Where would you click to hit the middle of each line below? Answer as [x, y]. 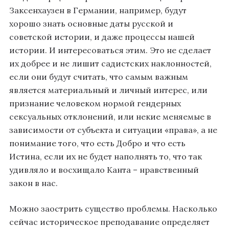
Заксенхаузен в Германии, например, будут [98, 10]
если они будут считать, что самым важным [99, 77]
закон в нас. [33, 183]
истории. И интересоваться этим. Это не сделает [110, 50]
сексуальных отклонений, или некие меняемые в [110, 117]
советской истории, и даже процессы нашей [102, 37]
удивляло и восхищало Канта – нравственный [104, 170]
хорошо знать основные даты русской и [91, 24]
